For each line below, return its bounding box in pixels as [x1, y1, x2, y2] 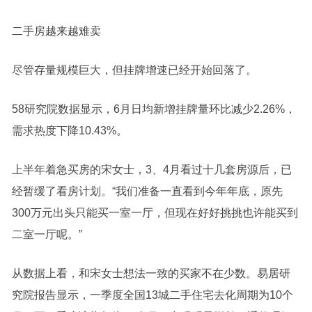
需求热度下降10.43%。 [11, 125, 127, 136]
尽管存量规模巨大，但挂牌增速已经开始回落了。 [11, 64, 257, 76]
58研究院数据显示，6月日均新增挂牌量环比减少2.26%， [11, 103, 296, 115]
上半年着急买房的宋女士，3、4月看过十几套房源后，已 [11, 164, 292, 175]
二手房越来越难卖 [11, 25, 101, 37]
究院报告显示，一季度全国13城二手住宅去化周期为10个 [11, 289, 293, 301]
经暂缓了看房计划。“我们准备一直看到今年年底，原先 [11, 185, 283, 197]
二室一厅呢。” [11, 228, 82, 240]
